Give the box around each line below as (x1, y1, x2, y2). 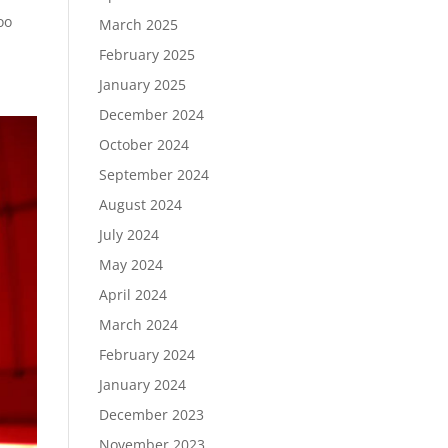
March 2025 (98, 15, 178, 34)
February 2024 (98, 345, 195, 364)
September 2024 (98, 165, 209, 184)
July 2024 (98, 225, 159, 244)
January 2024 (98, 375, 186, 394)
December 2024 (98, 105, 204, 124)
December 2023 (98, 405, 204, 424)
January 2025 (98, 75, 186, 94)
